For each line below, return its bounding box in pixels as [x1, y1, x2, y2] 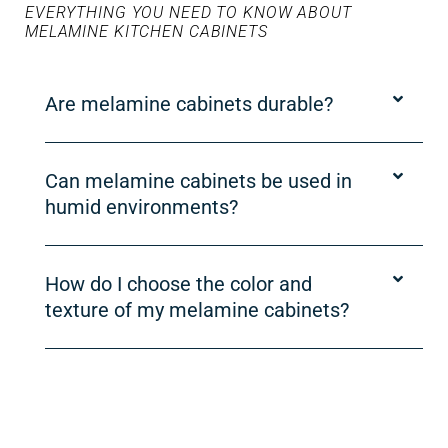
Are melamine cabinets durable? [45, 91, 333, 116]
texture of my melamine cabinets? [45, 297, 349, 322]
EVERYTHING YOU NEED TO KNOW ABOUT [25, 2, 352, 22]
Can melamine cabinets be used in [45, 168, 352, 193]
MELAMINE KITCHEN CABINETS [25, 21, 268, 41]
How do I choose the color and [45, 271, 312, 296]
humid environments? [45, 194, 238, 219]
